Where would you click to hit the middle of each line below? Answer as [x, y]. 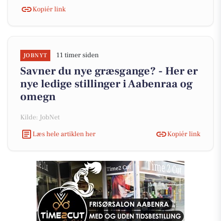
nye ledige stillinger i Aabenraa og [107, 84]
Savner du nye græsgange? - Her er [109, 71]
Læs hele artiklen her [64, 134]
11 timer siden [77, 55]
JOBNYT [35, 55]
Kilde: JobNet [40, 117]
